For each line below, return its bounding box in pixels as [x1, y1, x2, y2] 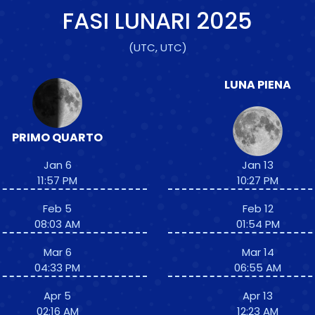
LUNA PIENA [224, 77, 291, 93]
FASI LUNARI [63, 5, 196, 37]
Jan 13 [242, 157, 274, 172]
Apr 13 [243, 288, 273, 303]
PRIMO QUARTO [12, 129, 103, 146]
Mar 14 [241, 245, 274, 259]
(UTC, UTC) [128, 40, 187, 55]
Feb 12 [242, 201, 274, 216]
